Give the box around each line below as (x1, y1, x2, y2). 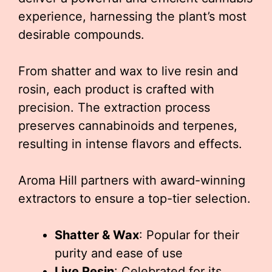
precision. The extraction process (18, 100, 210, 115)
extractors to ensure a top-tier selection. (18, 191, 251, 206)
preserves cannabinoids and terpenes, (18, 118, 237, 133)
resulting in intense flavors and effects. (18, 136, 242, 151)
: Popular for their (139, 227, 239, 242)
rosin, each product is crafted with (18, 81, 214, 97)
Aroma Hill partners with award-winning (18, 172, 245, 188)
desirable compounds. (18, 27, 144, 42)
